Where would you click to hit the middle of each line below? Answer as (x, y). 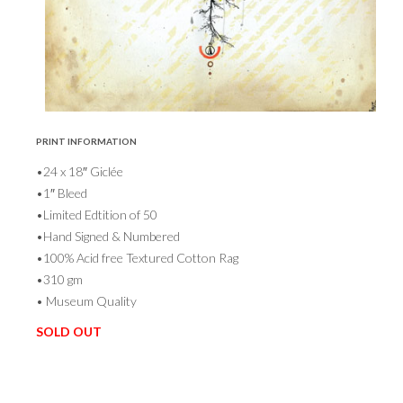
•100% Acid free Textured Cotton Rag (137, 258)
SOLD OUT (69, 332)
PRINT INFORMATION (86, 142)
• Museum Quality (86, 301)
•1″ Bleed (62, 193)
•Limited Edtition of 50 (97, 215)
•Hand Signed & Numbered (108, 237)
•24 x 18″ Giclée (80, 172)
